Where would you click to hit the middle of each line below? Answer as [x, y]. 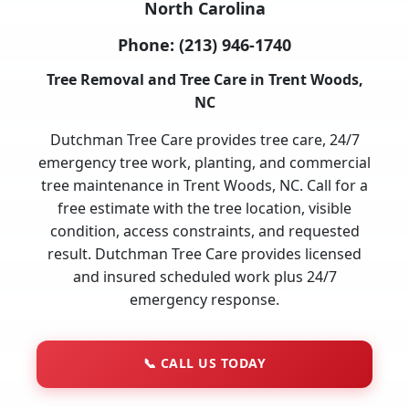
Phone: [148, 44]
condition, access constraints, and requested [204, 231]
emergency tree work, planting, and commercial [204, 162]
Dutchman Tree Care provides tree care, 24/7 [204, 139]
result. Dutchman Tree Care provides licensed [204, 253]
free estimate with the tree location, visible [204, 208]
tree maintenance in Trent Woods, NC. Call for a [204, 185]
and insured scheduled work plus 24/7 [204, 276]
